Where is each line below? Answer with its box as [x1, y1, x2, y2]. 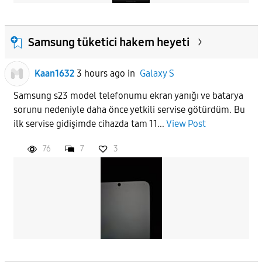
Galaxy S [139, 67, 174, 79]
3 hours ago [76, 67, 125, 79]
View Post [166, 118, 206, 129]
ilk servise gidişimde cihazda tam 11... [13, 118, 166, 129]
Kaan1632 [34, 67, 74, 79]
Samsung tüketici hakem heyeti [27, 35, 189, 49]
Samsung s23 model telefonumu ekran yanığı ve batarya [13, 89, 243, 101]
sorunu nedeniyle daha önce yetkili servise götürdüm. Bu [13, 104, 245, 115]
